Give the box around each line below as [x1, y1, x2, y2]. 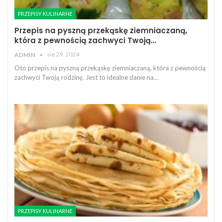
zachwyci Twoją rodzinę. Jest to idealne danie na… [14, 73, 158, 82]
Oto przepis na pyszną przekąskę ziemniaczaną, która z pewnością [14, 64, 206, 72]
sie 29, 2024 [47, 51, 79, 58]
